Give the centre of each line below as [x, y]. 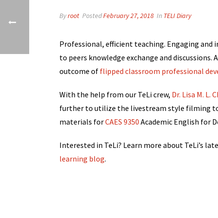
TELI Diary [177, 15]
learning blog [82, 158]
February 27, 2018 [128, 15]
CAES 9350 [122, 121]
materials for [82, 121]
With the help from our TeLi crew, [116, 94]
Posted [92, 15]
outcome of [80, 71]
